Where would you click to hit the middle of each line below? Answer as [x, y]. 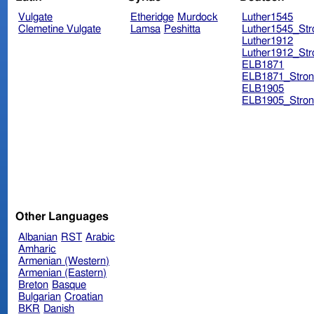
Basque [69, 285]
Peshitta [182, 29]
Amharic [37, 249]
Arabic [101, 237]
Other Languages [62, 216]
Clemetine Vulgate [60, 29]
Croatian [84, 296]
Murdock [197, 18]
